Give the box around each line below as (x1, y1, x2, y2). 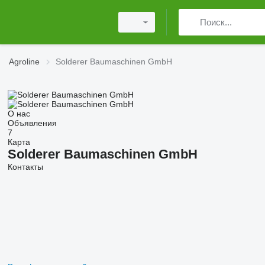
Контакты (7, 162, 43, 172)
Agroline (9, 57, 40, 66)
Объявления (7, 118, 57, 128)
